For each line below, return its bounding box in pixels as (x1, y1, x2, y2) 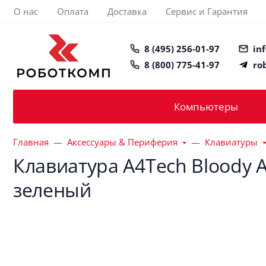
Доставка (107, 5, 147, 17)
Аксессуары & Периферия (67, 136, 178, 148)
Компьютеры (174, 100, 238, 113)
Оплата (57, 5, 88, 17)
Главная (13, 136, 49, 148)
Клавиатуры (204, 136, 258, 148)
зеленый (13, 177, 91, 202)
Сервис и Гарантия (166, 5, 248, 17)
